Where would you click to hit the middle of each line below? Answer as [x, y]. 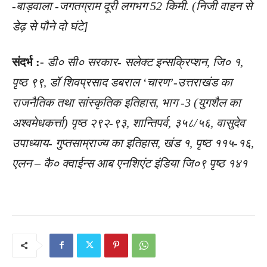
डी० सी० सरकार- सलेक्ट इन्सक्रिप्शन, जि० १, [145, 62]
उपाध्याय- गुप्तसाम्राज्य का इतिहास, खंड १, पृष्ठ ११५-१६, [133, 143]
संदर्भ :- [28, 62]
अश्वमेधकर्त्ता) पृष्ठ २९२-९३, [71, 122]
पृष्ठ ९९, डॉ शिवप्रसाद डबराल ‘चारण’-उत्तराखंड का [122, 82]
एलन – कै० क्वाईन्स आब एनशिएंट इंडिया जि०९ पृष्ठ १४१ [130, 163]
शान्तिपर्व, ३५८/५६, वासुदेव [189, 122]
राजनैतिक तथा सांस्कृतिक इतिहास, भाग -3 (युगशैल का [126, 102]
